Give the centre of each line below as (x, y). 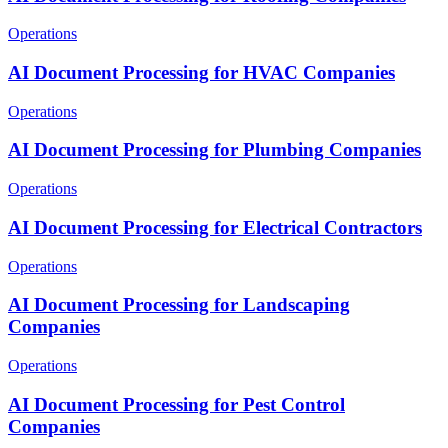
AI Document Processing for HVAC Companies (201, 72)
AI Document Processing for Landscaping (179, 305)
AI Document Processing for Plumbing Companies (214, 150)
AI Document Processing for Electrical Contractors (215, 227)
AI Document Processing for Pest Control (176, 404)
